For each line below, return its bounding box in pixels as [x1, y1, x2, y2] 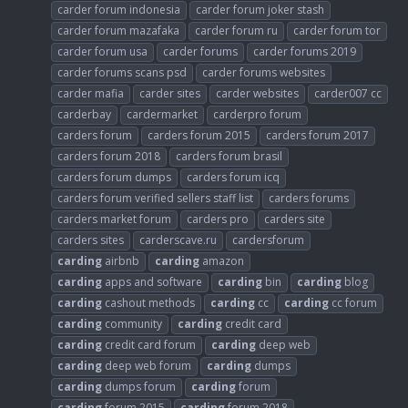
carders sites [57, 231, 124, 248]
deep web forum [102, 357, 191, 373]
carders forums [269, 189, 349, 206]
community [102, 315, 162, 331]
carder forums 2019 [253, 43, 356, 59]
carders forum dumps [57, 168, 171, 185]
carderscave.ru [139, 231, 217, 248]
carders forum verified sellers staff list [57, 189, 253, 206]
